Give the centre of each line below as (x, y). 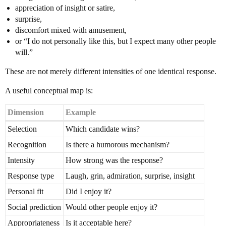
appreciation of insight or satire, (65, 8)
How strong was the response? (114, 160)
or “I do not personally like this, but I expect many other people (116, 41)
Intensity (21, 160)
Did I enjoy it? (89, 191)
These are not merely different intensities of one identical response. (111, 71)
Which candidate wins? (103, 129)
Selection (22, 129)
